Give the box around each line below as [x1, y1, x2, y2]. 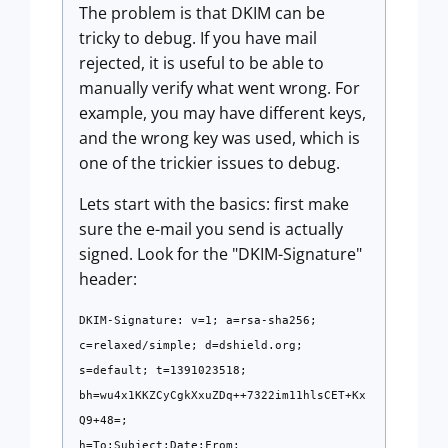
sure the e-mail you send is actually [79, 218, 343, 240]
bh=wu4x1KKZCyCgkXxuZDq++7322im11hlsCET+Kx [79, 389, 366, 402]
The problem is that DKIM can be [79, 2, 325, 24]
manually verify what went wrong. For [79, 77, 360, 99]
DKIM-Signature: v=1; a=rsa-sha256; [79, 314, 317, 327]
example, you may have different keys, [79, 102, 366, 124]
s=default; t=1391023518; [79, 364, 247, 377]
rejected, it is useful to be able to [79, 52, 324, 74]
